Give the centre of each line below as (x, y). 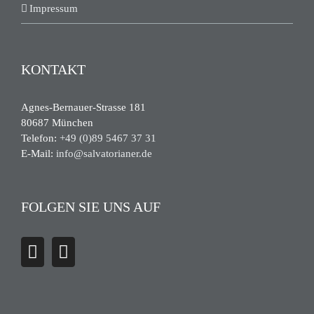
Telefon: (40, 138)
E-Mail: (39, 154)
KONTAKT (53, 70)
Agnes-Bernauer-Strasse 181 (83, 108)
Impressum (54, 9)
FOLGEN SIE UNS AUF (91, 207)
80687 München (57, 123)
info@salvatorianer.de (104, 154)
